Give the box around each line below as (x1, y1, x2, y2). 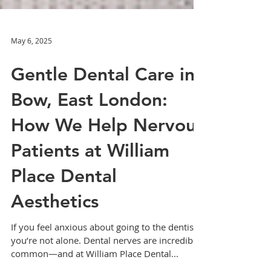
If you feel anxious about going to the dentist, (11, 257, 199, 269)
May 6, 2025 (11, 72, 52, 82)
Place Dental (11, 201, 117, 223)
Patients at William (11, 176, 169, 198)
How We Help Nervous (11, 151, 204, 172)
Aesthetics (11, 227, 99, 249)
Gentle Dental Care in (11, 100, 195, 122)
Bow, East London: (11, 125, 168, 147)
